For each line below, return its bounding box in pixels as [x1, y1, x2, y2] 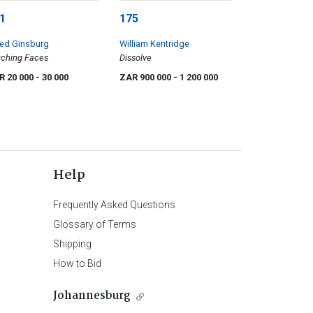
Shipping [52, 238, 92, 250]
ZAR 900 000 [119, 72, 173, 83]
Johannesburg [52, 287, 131, 305]
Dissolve [119, 52, 152, 64]
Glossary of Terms [52, 219, 136, 231]
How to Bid [52, 258, 101, 270]
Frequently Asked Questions [52, 199, 175, 211]
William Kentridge [119, 38, 189, 50]
